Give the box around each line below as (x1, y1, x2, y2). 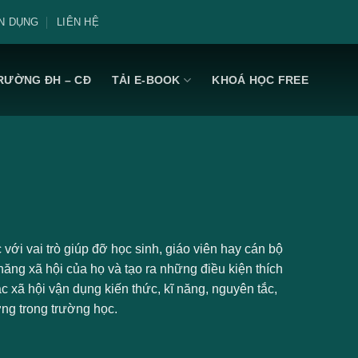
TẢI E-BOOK (111, 73, 181, 86)
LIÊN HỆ (57, 15, 99, 28)
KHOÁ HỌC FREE (212, 73, 308, 86)
